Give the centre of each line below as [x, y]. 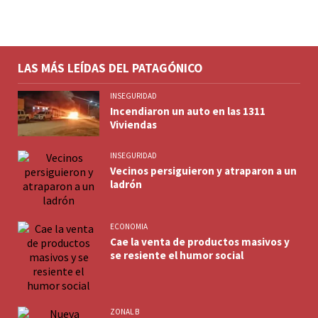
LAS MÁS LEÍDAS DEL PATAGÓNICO [110, 68]
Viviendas [133, 124]
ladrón [126, 185]
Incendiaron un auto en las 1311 [188, 111]
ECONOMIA [129, 227]
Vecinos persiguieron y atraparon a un [203, 171]
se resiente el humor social [177, 256]
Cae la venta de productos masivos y [200, 242]
